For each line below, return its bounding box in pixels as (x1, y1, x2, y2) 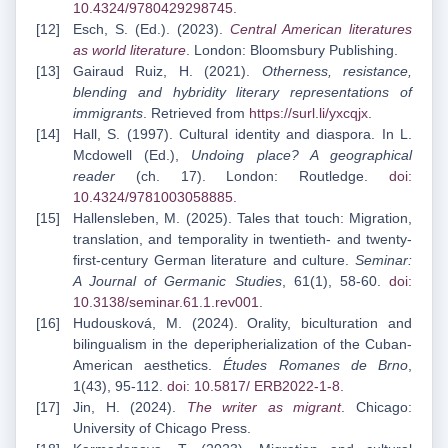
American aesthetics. (73, 357, 224, 374)
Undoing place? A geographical (191, 147, 413, 164)
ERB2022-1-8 (254, 378, 340, 395)
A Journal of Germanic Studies (73, 273, 282, 290)
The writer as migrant (186, 399, 342, 416)
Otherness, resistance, (261, 63, 413, 80)
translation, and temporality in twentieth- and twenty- (73, 231, 412, 248)
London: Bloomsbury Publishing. (190, 42, 398, 59)
